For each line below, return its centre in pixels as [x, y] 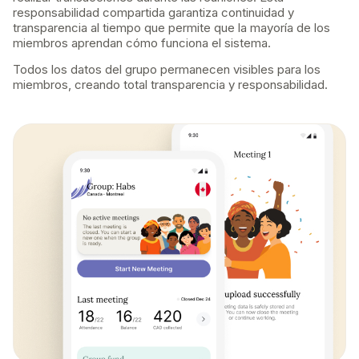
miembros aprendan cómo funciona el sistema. [142, 42]
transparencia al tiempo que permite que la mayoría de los [171, 27]
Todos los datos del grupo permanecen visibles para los [167, 70]
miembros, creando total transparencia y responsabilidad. [170, 85]
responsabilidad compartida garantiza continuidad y [153, 12]
